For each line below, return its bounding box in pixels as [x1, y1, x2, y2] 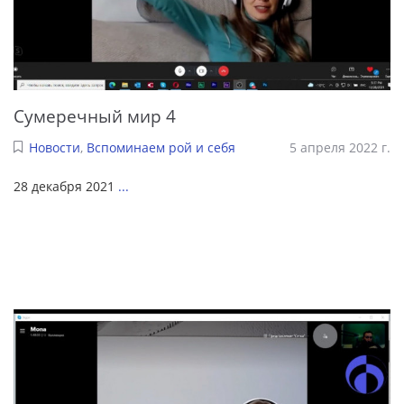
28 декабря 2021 [14, 177, 115, 195]
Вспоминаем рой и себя [86, 138, 235, 156]
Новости [28, 138, 80, 156]
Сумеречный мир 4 [14, 104, 176, 129]
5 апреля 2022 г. [289, 138, 390, 156]
